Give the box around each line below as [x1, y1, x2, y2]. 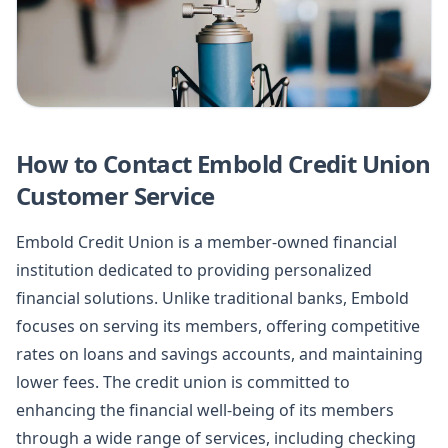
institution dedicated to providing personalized [16, 258, 372, 281]
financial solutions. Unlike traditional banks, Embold [16, 286, 409, 309]
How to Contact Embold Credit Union [16, 146, 431, 180]
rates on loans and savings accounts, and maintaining [16, 342, 423, 365]
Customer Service [16, 178, 215, 212]
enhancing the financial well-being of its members [16, 398, 394, 421]
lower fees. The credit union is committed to [16, 370, 350, 393]
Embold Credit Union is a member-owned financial [16, 230, 397, 253]
